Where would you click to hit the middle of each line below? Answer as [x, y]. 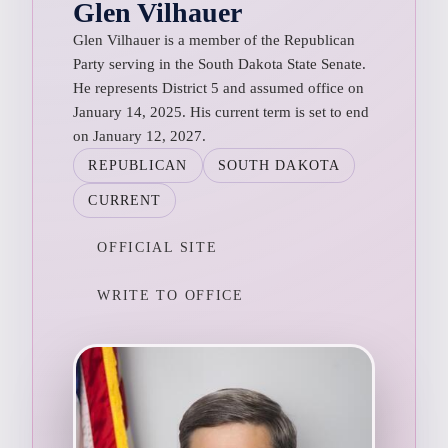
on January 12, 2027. [140, 135]
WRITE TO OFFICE [170, 295]
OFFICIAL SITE [157, 247]
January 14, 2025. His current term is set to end [221, 111]
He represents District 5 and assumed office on [219, 87]
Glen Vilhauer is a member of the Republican [214, 39]
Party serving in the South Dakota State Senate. [220, 63]
